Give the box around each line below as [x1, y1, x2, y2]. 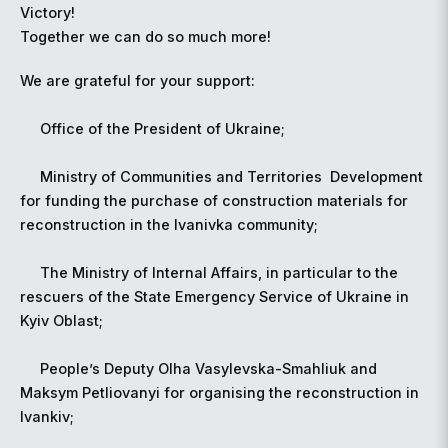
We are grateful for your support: [20, 72, 255, 90]
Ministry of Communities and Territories [40, 168, 327, 186]
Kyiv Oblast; [20, 312, 103, 330]
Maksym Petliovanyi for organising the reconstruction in [20, 384, 419, 402]
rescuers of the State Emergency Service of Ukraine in [20, 288, 409, 306]
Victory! [20, 4, 75, 22]
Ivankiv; [20, 408, 74, 426]
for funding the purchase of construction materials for [20, 192, 408, 210]
